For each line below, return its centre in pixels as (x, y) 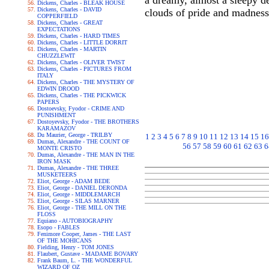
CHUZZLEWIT (56, 56)
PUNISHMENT (56, 115)
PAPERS (48, 102)
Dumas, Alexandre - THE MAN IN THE (86, 155)
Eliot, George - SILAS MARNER (78, 201)
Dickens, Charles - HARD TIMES (78, 36)
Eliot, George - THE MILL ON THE (81, 207)
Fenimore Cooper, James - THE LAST (84, 234)
